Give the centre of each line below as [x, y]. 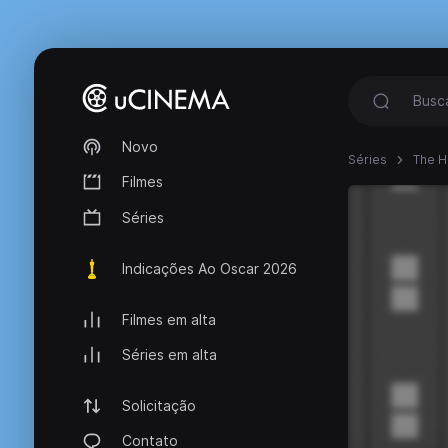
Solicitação [159, 406]
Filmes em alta [169, 319]
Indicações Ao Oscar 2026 [209, 268]
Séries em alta [169, 355]
